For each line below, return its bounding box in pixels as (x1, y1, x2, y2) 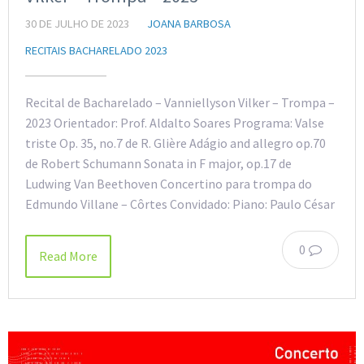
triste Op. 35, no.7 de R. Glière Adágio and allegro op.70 (25, 134, 326, 151)
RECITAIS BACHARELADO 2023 (25, 42, 167, 58)
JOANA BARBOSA (147, 15, 231, 31)
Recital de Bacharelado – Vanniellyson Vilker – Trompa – (25, 93, 335, 110)
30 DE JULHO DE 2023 (25, 15, 129, 31)
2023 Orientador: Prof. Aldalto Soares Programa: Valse (25, 114, 324, 131)
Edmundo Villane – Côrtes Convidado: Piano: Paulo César (25, 195, 335, 212)
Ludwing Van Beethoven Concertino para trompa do (25, 175, 312, 192)
